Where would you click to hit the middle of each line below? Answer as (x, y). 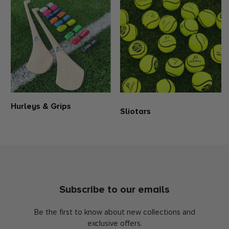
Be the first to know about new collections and (114, 212)
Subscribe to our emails (114, 190)
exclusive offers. (114, 223)
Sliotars (135, 111)
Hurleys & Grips (41, 106)
